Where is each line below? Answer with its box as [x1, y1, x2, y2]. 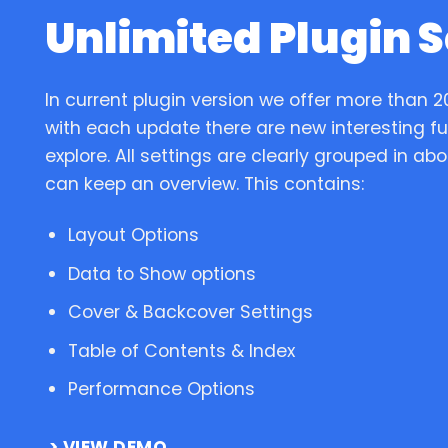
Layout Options [67, 223, 199, 248]
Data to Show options [67, 261, 256, 286]
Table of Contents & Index [67, 338, 295, 363]
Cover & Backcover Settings [67, 300, 313, 325]
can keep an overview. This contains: [45, 172, 364, 197]
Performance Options [67, 377, 255, 402]
